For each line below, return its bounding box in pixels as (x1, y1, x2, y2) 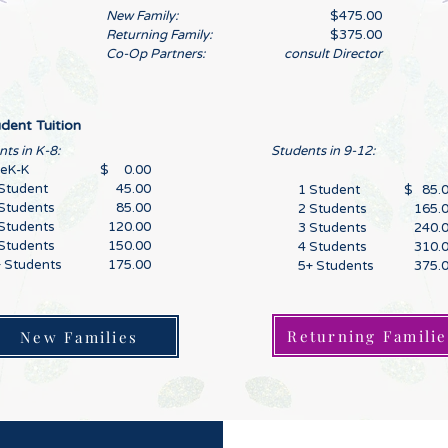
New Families (20, 326, 138, 347)
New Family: (106, 8, 178, 25)
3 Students (298, 220, 367, 237)
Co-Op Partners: (106, 46, 205, 63)
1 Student (298, 182, 360, 199)
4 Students (298, 239, 367, 256)
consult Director (284, 46, 382, 63)
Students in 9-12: (271, 143, 375, 160)
